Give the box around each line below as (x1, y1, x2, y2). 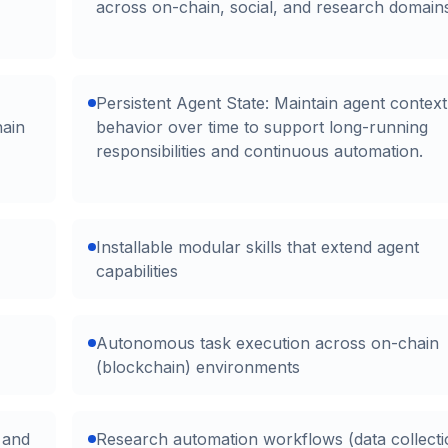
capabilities (96, 261, 178, 281)
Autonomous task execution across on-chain (96, 333, 439, 353)
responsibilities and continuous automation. (96, 141, 423, 161)
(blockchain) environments (96, 357, 300, 377)
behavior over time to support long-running (96, 117, 428, 137)
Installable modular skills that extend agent (96, 237, 419, 257)
